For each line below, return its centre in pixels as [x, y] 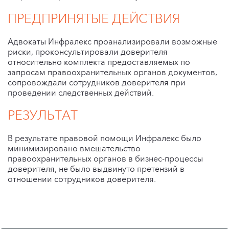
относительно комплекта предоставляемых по [99, 62]
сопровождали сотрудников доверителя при [97, 82]
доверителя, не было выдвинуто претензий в [96, 169]
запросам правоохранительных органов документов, [112, 72]
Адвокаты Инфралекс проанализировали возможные [112, 41]
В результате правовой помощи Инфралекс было [105, 139]
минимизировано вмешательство [74, 149]
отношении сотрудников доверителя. [82, 179]
